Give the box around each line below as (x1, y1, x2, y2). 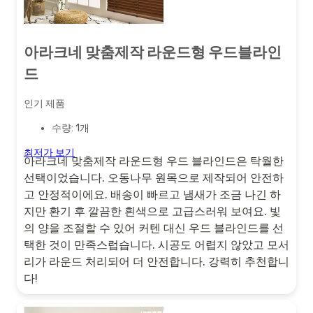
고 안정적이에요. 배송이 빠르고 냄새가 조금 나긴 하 (24, 188, 281, 202)
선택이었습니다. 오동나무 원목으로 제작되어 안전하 (24, 171, 284, 185)
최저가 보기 (24, 147, 75, 159)
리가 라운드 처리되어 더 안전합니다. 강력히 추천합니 (24, 255, 289, 269)
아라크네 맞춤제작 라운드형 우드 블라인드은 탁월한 (24, 154, 284, 168)
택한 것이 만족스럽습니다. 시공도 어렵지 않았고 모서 (24, 238, 289, 252)
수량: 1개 (52, 122, 89, 135)
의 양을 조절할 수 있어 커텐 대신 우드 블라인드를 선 (24, 221, 284, 235)
